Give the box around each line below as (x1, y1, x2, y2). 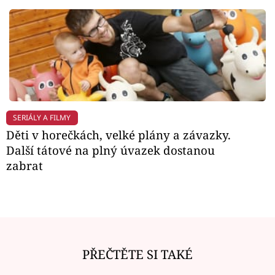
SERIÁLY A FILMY (13, 112, 71, 123)
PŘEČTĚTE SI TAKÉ (82, 245, 193, 263)
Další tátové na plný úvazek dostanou (6, 142, 215, 158)
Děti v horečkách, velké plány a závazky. (6, 127, 231, 143)
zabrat (6, 158, 43, 174)
